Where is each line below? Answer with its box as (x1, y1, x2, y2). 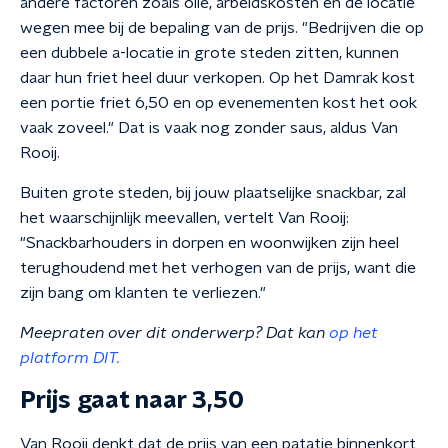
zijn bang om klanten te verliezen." (20, 285, 266, 301)
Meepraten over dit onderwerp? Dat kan (20, 325, 329, 341)
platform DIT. (20, 350, 120, 366)
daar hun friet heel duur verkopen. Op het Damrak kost (20, 70, 415, 86)
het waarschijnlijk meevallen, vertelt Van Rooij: (20, 210, 349, 226)
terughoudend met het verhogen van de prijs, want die (20, 260, 416, 276)
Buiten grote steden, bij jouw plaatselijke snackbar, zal (20, 185, 406, 201)
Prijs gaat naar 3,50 (20, 389, 244, 413)
